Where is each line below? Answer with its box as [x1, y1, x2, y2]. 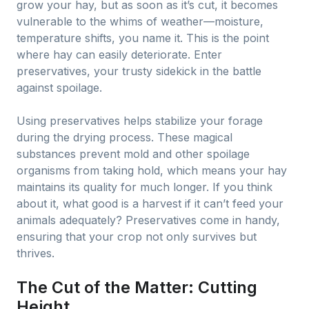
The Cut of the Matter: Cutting [17, 277, 257, 297]
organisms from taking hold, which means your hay [17, 163, 287, 177]
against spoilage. [17, 81, 102, 94]
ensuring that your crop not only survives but [17, 230, 257, 243]
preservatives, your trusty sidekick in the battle [17, 64, 261, 78]
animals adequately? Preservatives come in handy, [17, 213, 280, 227]
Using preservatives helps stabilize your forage [17, 114, 263, 128]
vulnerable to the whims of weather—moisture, [17, 14, 263, 28]
